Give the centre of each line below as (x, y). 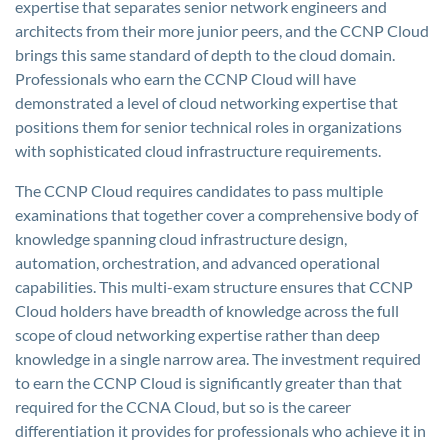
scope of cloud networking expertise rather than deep (197, 334)
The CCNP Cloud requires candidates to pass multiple (199, 190)
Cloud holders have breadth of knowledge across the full (207, 310)
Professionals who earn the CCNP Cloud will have (185, 78)
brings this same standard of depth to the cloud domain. (205, 54)
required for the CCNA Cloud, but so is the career (183, 406)
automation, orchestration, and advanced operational (197, 262)
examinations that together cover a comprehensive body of (216, 214)
